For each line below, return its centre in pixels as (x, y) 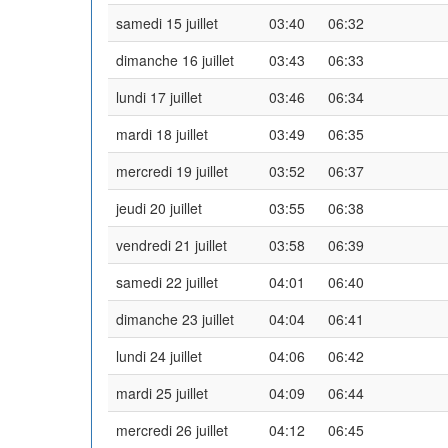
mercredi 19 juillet (172, 170)
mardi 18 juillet (162, 133)
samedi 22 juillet (167, 281)
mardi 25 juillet (162, 392)
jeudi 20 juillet (159, 207)
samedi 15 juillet (167, 22)
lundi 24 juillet (159, 355)
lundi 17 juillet (159, 96)
